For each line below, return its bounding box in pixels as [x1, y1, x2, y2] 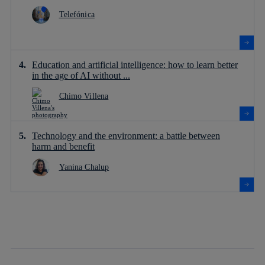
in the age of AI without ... [32, 70, 130, 81]
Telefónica [59, 10, 95, 20]
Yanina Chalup [59, 163, 109, 172]
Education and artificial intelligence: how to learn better [32, 60, 238, 70]
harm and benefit [32, 141, 95, 152]
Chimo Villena [59, 92, 109, 101]
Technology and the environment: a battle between [32, 131, 220, 141]
